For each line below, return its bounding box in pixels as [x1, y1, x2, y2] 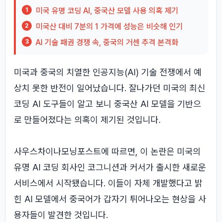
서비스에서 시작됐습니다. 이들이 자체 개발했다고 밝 [14, 178, 203, 188]
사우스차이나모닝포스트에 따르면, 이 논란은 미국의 [14, 146, 201, 157]
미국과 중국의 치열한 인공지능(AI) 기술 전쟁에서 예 [14, 67, 202, 77]
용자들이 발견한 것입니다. [14, 210, 108, 220]
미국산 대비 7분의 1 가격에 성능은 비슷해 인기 [36, 22, 183, 31]
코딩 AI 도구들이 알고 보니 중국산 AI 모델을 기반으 [14, 99, 201, 109]
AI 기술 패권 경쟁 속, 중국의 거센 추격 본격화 [36, 38, 178, 47]
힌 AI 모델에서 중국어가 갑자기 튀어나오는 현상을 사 [14, 194, 206, 204]
